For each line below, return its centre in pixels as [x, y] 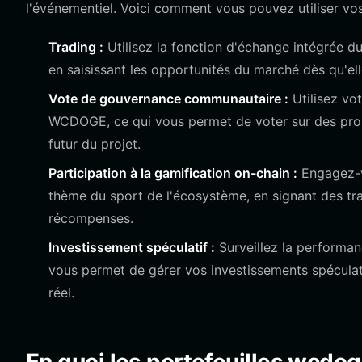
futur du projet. [95, 144]
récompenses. [91, 218]
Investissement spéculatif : [132, 247]
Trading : [76, 47]
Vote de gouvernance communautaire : [168, 99]
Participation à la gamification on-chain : [173, 173]
